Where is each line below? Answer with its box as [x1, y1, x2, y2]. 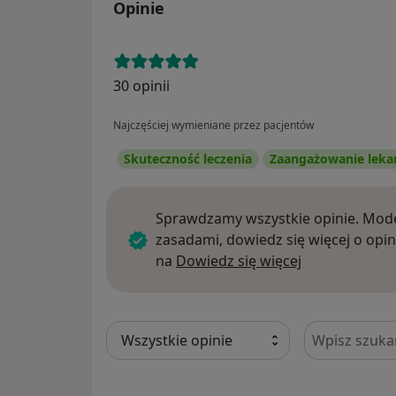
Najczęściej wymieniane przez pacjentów [113, 118, 314, 133]
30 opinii [113, 76, 170, 96]
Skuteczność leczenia [124, 150, 252, 168]
